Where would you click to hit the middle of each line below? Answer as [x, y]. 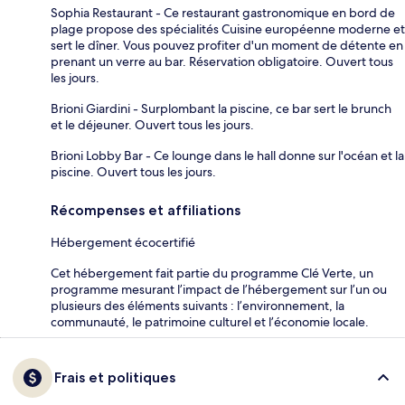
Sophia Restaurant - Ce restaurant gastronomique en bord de [223, 12]
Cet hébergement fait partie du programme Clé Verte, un [212, 273]
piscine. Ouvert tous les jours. [133, 171]
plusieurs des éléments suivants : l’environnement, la [198, 305]
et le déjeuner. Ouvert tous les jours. [152, 124]
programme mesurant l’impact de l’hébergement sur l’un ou [219, 289]
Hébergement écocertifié [123, 242]
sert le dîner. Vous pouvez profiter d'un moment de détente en [227, 45]
